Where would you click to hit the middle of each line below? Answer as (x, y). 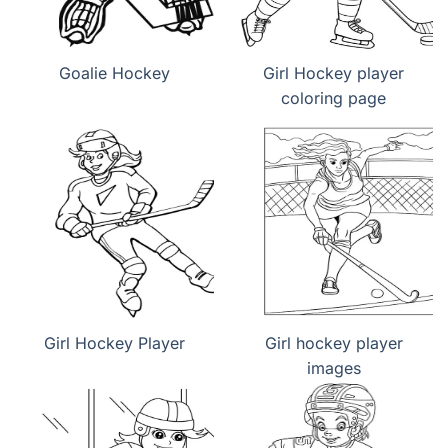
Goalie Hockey (114, 73)
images (333, 368)
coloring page (333, 98)
